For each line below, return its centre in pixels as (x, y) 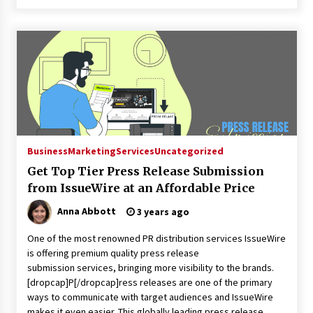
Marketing (92, 151)
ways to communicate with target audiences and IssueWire (150, 297)
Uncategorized (189, 151)
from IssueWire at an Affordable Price (141, 188)
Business (47, 151)
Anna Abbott (86, 211)
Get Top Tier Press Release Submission (145, 171)
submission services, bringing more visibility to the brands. (150, 268)
